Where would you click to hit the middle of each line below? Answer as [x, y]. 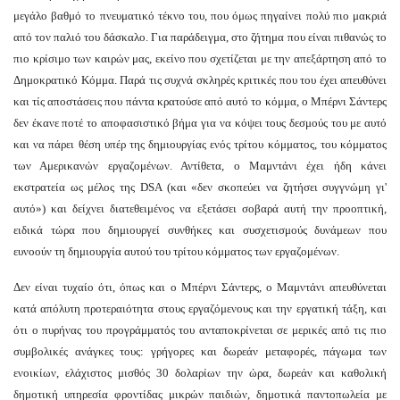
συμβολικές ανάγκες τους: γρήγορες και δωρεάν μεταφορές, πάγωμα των [200, 352]
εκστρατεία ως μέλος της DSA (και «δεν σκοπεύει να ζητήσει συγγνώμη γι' [200, 187]
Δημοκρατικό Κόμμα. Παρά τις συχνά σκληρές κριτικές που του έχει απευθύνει [200, 80]
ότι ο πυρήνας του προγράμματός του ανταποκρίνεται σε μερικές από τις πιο [200, 330]
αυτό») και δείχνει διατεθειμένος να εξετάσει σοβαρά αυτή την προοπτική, [200, 209]
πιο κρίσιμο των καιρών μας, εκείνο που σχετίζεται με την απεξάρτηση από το [200, 59]
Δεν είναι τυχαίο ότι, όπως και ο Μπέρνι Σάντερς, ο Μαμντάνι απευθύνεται [200, 287]
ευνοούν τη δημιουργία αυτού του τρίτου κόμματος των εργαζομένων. [176, 252]
